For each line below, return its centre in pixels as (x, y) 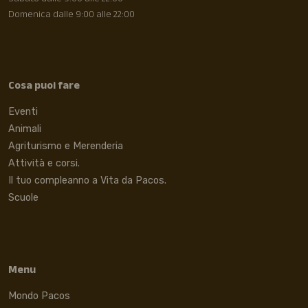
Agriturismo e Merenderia (66, 146)
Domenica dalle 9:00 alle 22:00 (71, 15)
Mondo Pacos (39, 296)
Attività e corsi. (44, 164)
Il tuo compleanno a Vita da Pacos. (87, 181)
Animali (25, 129)
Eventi (23, 112)
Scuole (23, 198)
